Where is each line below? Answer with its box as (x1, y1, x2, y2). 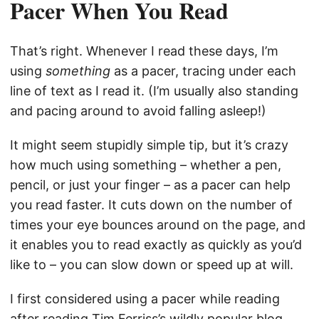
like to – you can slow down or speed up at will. (10, 257, 293, 273)
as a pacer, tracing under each (110, 63, 296, 79)
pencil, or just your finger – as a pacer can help (10, 177, 291, 193)
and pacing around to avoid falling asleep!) (10, 103, 266, 119)
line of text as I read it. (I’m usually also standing (10, 83, 298, 99)
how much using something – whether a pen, (10, 157, 281, 173)
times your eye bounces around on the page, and (10, 217, 305, 233)
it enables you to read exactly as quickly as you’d (10, 237, 302, 253)
